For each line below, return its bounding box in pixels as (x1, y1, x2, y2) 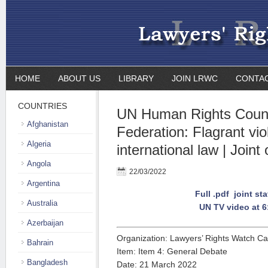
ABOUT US (58, 74, 100, 83)
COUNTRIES (18, 101, 67, 111)
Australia (27, 199, 57, 208)
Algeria (27, 139, 51, 148)
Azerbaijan (27, 218, 63, 227)
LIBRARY (118, 74, 154, 83)
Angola (27, 159, 51, 168)
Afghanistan (27, 120, 68, 129)
